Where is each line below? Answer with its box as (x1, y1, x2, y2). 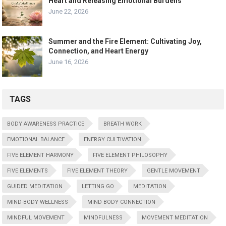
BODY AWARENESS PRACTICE (7, 120, 85, 127)
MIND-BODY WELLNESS (7, 198, 69, 205)
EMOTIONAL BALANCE (7, 136, 65, 143)
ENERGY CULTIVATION (84, 136, 142, 143)
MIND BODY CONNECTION (87, 198, 156, 205)
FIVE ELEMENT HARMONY (7, 151, 74, 158)
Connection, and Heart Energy (48, 46, 149, 55)
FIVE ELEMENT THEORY (67, 167, 128, 174)
